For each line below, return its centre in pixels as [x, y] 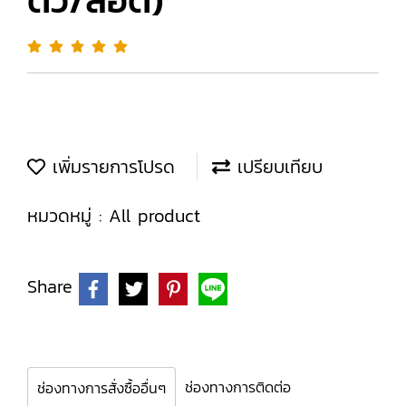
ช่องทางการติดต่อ [238, 387]
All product [155, 216]
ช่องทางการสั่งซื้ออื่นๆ [101, 388]
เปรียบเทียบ [276, 167]
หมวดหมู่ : [68, 216]
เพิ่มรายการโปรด [110, 167]
